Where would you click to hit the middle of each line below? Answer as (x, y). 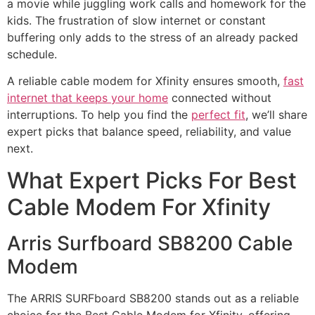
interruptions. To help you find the (99, 115)
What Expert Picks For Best (152, 180)
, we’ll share (276, 115)
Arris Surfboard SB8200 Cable (150, 243)
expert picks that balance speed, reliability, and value (149, 132)
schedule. (32, 54)
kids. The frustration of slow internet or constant (136, 21)
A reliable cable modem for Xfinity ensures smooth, (145, 81)
